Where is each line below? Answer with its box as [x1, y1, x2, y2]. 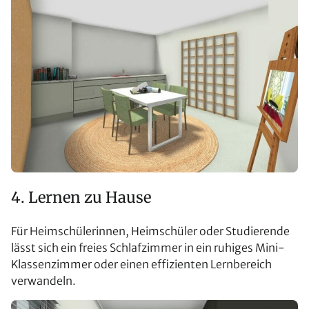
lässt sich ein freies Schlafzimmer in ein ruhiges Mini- [11, 241, 285, 255]
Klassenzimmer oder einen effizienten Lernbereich [11, 257, 272, 272]
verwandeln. [11, 274, 76, 288]
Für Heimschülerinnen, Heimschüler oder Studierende [11, 224, 290, 239]
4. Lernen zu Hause [11, 188, 151, 208]
